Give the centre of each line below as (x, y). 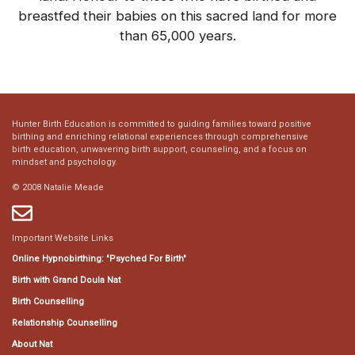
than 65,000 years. (177, 36)
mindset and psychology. (65, 162)
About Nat (32, 344)
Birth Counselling (48, 302)
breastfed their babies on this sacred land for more (177, 16)
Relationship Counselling (65, 323)
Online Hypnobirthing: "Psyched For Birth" (99, 259)
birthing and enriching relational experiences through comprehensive (160, 137)
